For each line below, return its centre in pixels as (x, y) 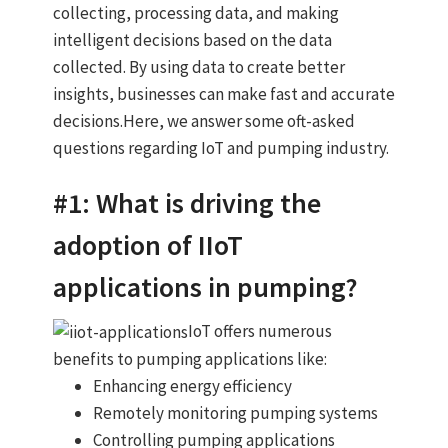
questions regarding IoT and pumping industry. (220, 148)
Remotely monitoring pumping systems (235, 413)
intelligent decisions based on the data (192, 40)
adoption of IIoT (147, 245)
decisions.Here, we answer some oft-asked (203, 121)
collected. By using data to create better (198, 67)
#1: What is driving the (186, 203)
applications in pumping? (205, 287)
